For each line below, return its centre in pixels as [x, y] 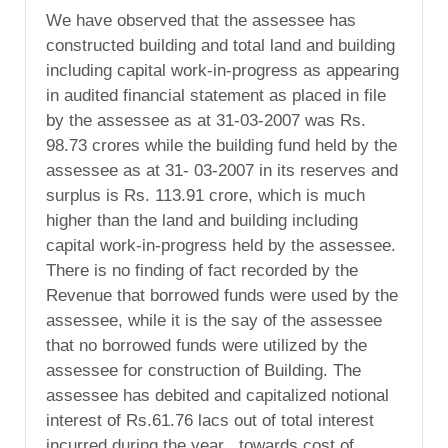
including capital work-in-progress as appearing [222, 70]
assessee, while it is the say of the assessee [214, 320]
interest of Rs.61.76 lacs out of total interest [210, 420]
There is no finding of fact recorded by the [202, 270]
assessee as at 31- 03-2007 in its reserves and [222, 170]
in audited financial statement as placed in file [216, 95]
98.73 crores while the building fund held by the [221, 145]
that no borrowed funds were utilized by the [206, 345]
